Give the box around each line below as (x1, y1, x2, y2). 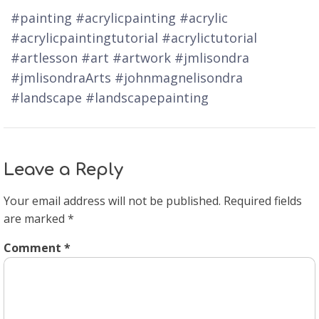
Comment (4, 240, 64, 256)
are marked (4, 211, 68, 226)
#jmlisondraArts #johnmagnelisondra (11, 69, 243, 86)
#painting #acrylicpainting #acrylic (11, 9, 228, 26)
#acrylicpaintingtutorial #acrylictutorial (11, 29, 257, 46)
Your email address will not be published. (4, 193, 221, 209)
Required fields (224, 193, 302, 209)
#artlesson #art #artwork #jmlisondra (11, 49, 249, 66)
